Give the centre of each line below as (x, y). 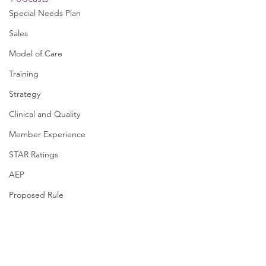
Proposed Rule (36, 195)
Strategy (25, 94)
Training (24, 74)
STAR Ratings (34, 154)
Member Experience (47, 134)
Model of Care (36, 53)
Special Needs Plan (45, 13)
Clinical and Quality (45, 114)
